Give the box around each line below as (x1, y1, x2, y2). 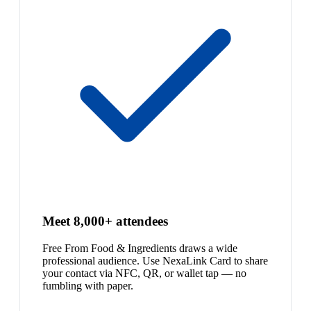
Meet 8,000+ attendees (42, 214, 168, 229)
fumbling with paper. (42, 279, 133, 292)
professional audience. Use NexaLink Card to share (42, 254, 268, 267)
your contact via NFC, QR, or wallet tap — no (42, 267, 246, 279)
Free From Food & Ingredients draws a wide (42, 242, 237, 254)
